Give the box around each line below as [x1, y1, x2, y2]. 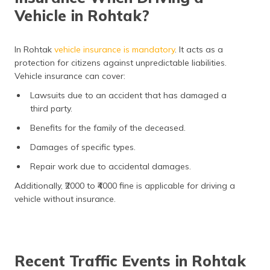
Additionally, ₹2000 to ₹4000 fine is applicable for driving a [14, 180, 235, 191]
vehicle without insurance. [14, 193, 116, 204]
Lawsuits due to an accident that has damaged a [30, 90, 227, 101]
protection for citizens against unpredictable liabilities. [14, 57, 227, 68]
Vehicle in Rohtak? [14, 6, 149, 25]
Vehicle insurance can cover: [14, 71, 128, 81]
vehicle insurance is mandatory [54, 44, 175, 55]
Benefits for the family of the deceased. [30, 122, 188, 133]
